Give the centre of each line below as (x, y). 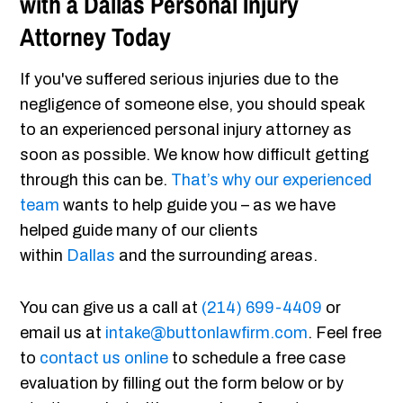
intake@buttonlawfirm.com (207, 333)
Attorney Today (96, 37)
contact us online (104, 358)
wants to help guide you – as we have (198, 206)
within (44, 256)
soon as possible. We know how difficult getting (195, 155)
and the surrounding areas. (219, 256)
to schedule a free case (257, 358)
